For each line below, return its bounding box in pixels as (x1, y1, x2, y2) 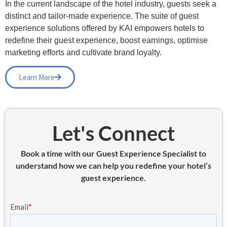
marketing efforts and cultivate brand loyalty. (5, 48, 162, 57)
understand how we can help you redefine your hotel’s (16, 161, 211, 171)
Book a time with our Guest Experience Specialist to (21, 148, 206, 159)
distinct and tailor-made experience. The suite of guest (5, 11, 199, 20)
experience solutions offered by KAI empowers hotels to (5, 23, 204, 32)
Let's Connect (52, 121, 175, 146)
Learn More (19, 72, 55, 83)
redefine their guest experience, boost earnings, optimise (5, 35, 208, 45)
